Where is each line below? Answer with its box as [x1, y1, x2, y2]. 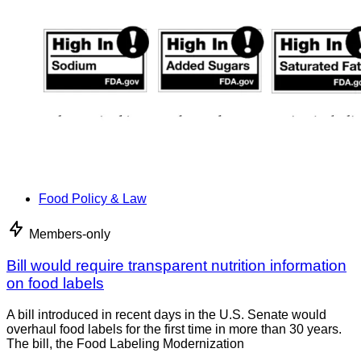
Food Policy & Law [39, 192, 147, 206]
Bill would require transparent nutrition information [6, 257, 346, 275]
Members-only [29, 227, 110, 242]
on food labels [6, 275, 104, 293]
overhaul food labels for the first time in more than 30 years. [6, 322, 345, 336]
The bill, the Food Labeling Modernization [6, 336, 244, 351]
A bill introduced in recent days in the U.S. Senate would [6, 307, 326, 322]
